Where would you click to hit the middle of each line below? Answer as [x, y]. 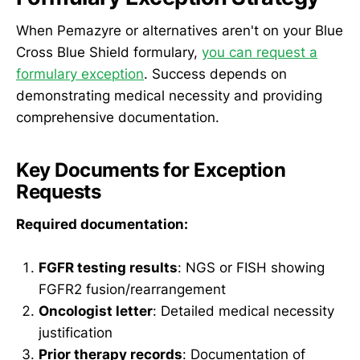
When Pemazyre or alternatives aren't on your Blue [180, 31]
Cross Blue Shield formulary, [109, 53]
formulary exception [80, 74]
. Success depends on [215, 74]
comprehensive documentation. [118, 118]
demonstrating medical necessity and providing [169, 96]
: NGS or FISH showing [251, 268]
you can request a [260, 53]
